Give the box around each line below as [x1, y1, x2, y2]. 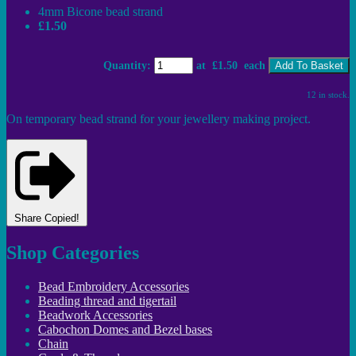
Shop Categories [6, 242, 139, 263]
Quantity [103, 59, 147, 72]
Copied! [44, 211, 79, 224]
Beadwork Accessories [38, 308, 153, 322]
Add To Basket [275, 59, 343, 72]
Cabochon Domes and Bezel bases [38, 322, 212, 336]
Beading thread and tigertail [38, 293, 176, 308]
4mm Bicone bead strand [38, 4, 163, 18]
